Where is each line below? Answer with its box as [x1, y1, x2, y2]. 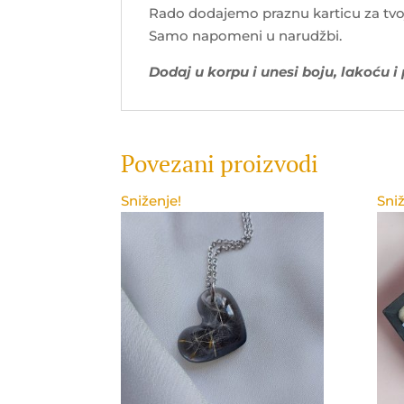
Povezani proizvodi [121, 147, 319, 179]
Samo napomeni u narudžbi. [149, 26, 343, 44]
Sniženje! [121, 191, 182, 209]
